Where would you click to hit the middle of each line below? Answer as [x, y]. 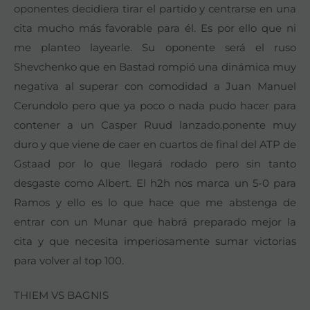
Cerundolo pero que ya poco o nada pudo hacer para [155, 105]
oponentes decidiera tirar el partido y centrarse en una [155, 8]
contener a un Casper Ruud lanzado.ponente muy [155, 125]
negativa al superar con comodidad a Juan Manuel [155, 86]
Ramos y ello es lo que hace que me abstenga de [155, 202]
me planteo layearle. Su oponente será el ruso [155, 47]
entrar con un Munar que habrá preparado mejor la [155, 221]
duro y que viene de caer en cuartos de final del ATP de [155, 144]
